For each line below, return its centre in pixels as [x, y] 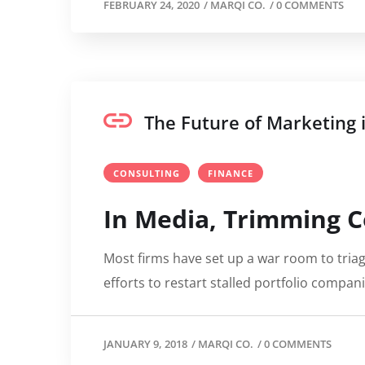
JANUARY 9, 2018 [145, 344]
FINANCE [231, 173]
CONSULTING [147, 173]
